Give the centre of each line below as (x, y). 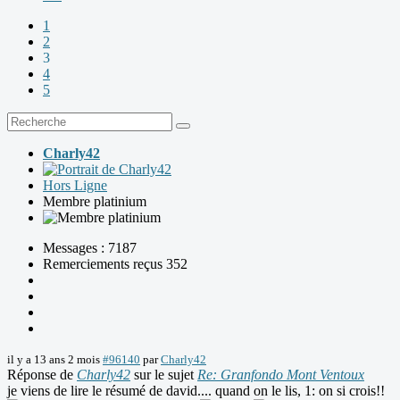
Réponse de (42, 375)
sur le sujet (164, 375)
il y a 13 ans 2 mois (54, 360)
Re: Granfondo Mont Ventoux (281, 375)
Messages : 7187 (90, 248)
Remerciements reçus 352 (115, 264)
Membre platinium (95, 202)
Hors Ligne (75, 186)
